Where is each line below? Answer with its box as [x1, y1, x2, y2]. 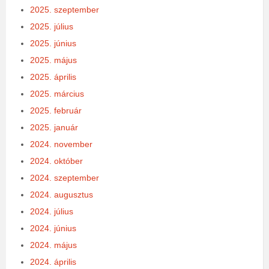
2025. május [30, 55, 77, 65]
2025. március [30, 89, 84, 99]
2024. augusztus [30, 190, 93, 200]
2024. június [30, 223, 76, 234]
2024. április [30, 257, 76, 267]
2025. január [30, 122, 78, 133]
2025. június [30, 38, 76, 49]
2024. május [30, 240, 77, 250]
